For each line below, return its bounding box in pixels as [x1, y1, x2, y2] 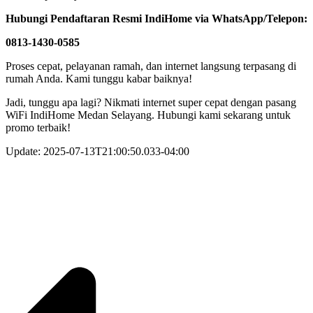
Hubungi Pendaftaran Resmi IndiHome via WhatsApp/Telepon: [6, 12, 307, 24]
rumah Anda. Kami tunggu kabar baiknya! [6, 72, 192, 85]
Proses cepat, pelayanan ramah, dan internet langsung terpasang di [6, 59, 296, 72]
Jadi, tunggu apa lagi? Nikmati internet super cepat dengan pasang [6, 96, 296, 108]
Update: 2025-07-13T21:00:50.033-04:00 [6, 145, 189, 157]
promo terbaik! [6, 121, 71, 133]
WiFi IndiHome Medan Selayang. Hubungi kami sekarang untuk [6, 108, 291, 121]
